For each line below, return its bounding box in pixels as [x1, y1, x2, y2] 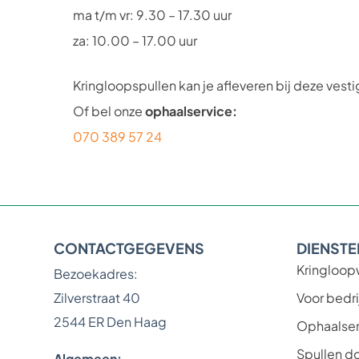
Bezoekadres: [54, 265, 139, 283]
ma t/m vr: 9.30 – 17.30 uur [73, 6, 232, 23]
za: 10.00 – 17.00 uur [73, 31, 198, 49]
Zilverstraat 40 [54, 289, 141, 307]
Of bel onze [73, 102, 146, 119]
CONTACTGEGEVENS [54, 239, 205, 258]
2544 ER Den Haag [54, 313, 167, 331]
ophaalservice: [145, 102, 238, 119]
